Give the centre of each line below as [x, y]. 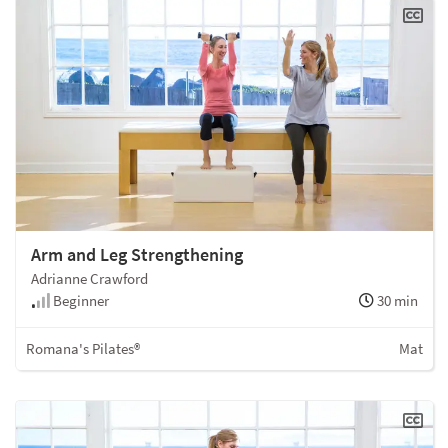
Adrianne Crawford [89, 278]
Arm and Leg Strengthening [137, 254]
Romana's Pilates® [83, 348]
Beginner [79, 300]
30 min [396, 300]
